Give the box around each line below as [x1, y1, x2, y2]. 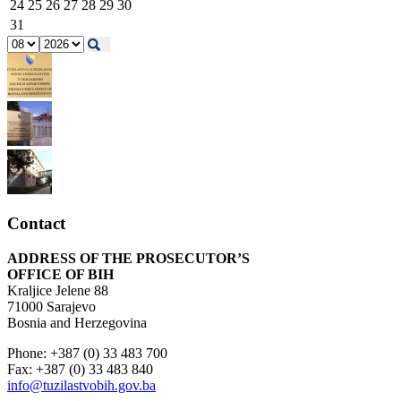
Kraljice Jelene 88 [7, 283, 108, 299]
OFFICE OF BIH [7, 267, 114, 283]
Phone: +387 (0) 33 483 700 [7, 346, 171, 362]
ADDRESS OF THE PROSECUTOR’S [7, 251, 250, 267]
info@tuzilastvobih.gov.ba [7, 378, 156, 394]
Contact [7, 214, 65, 234]
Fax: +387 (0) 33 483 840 [7, 362, 153, 378]
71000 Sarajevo [7, 299, 96, 315]
